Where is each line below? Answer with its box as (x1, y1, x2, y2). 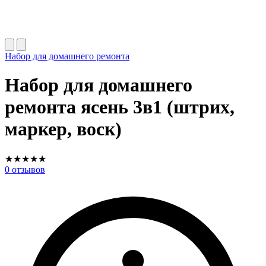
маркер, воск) (5, 118, 122, 140)
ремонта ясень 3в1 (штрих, (5, 96, 235, 118)
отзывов (9, 164, 45, 175)
